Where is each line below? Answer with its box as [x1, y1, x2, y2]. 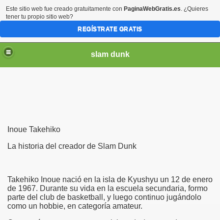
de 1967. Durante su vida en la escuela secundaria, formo [7, 184, 208, 192]
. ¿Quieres [181, 5, 208, 12]
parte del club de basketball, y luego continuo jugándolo [7, 193, 201, 201]
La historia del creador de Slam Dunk [7, 142, 137, 150]
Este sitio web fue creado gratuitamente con [6, 5, 124, 12]
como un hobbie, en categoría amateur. [7, 202, 142, 210]
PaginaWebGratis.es [124, 5, 181, 12]
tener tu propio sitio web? [6, 13, 73, 20]
